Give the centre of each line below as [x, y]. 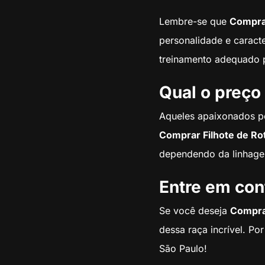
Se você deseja [194, 211]
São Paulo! [183, 249]
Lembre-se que [194, 22]
